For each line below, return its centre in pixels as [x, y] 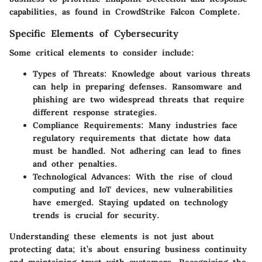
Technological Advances [80, 176]
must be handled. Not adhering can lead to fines [137, 151]
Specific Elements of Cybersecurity [94, 34]
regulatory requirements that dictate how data [132, 138]
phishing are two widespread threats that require [139, 99]
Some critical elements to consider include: [102, 52]
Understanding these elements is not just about [112, 236]
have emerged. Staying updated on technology [130, 202]
